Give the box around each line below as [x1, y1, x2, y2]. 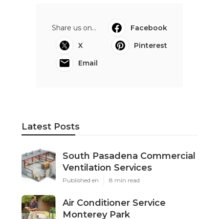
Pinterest [134, 41, 167, 50]
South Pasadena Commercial [63, 150, 196, 161]
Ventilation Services [63, 162, 152, 173]
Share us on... [52, 23, 96, 32]
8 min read [109, 176, 140, 184]
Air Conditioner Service [63, 197, 166, 208]
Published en [63, 176, 99, 184]
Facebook [131, 23, 167, 32]
